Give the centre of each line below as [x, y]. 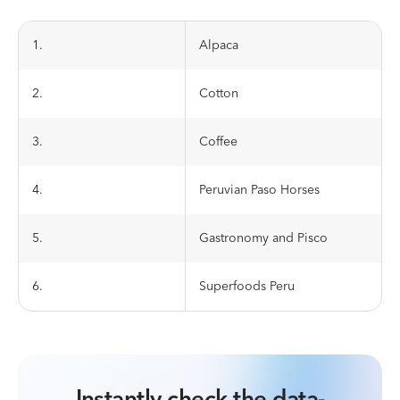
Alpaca [219, 46]
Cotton [219, 94]
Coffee [218, 142]
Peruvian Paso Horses [259, 190]
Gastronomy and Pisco [263, 238]
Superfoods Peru [247, 287]
